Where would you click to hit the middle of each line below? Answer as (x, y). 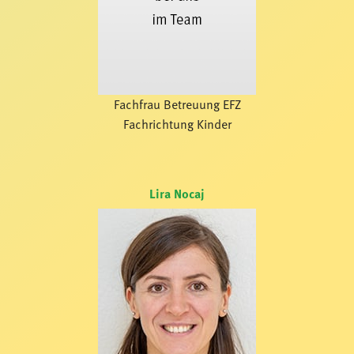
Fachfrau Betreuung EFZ (177, 105)
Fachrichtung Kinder (177, 124)
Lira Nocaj (177, 194)
